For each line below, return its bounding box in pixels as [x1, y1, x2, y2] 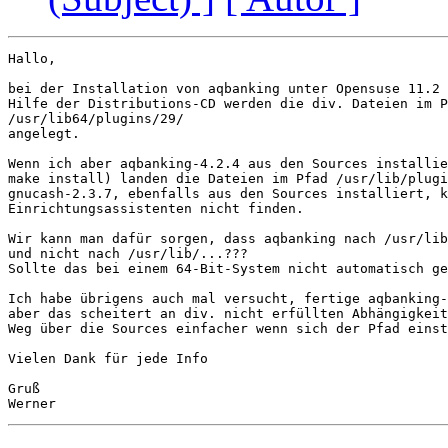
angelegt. [8, 126, 80, 142]
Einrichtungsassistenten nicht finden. [8, 201, 304, 217]
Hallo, [8, 51, 56, 67]
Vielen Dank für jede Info [8, 351, 208, 367]
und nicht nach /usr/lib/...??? [8, 246, 248, 262]
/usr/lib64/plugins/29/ [8, 111, 184, 127]
